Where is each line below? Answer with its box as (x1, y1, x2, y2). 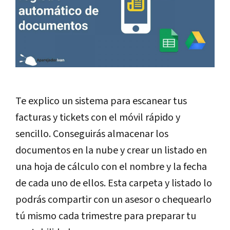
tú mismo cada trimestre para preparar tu (15, 208, 196, 223)
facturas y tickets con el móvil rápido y (15, 110, 180, 125)
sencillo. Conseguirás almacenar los (15, 126, 168, 141)
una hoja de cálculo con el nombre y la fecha (15, 159, 207, 174)
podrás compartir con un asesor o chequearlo (15, 192, 212, 207)
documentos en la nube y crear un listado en (15, 143, 207, 158)
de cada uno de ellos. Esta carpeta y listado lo (15, 176, 212, 190)
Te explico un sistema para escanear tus (15, 93, 187, 108)
